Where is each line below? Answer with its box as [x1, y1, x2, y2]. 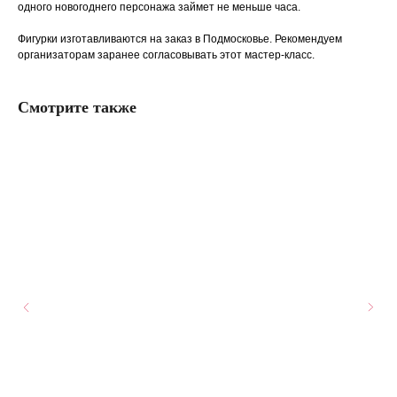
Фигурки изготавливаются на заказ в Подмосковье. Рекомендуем [18, 33, 342, 46]
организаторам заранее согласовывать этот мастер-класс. [18, 49, 315, 62]
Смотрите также [18, 98, 136, 117]
